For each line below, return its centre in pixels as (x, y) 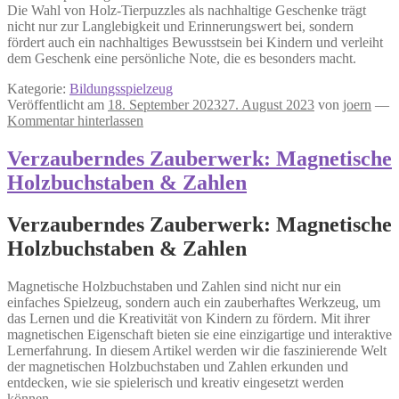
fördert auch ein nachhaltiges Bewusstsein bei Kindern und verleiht (195, 43)
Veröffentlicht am (57, 105)
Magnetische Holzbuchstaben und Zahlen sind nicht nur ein (174, 287)
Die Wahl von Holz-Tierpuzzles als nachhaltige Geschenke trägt (187, 11)
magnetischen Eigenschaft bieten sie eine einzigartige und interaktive (199, 335)
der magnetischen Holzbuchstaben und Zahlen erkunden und (178, 367)
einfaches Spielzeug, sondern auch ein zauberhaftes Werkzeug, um (194, 303)
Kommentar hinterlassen (75, 121)
